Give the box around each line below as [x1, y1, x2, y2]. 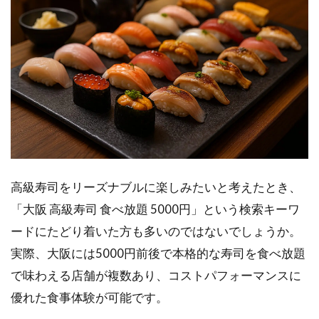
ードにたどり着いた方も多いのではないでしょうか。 [11, 223, 301, 239]
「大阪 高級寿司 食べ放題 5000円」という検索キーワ [11, 201, 300, 216]
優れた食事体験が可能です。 [11, 289, 168, 305]
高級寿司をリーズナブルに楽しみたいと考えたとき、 [11, 179, 301, 194]
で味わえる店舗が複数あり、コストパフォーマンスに [11, 267, 301, 283]
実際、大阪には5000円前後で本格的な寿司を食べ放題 [11, 245, 305, 261]
